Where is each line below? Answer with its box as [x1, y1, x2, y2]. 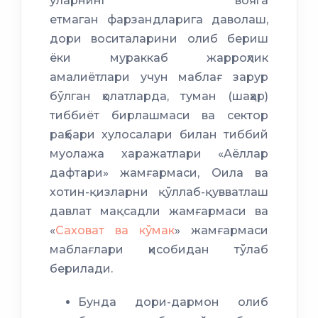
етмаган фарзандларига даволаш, [50, 13, 268, 27]
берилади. [50, 262, 113, 276]
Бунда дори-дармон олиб [78, 295, 268, 309]
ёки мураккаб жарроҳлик [50, 51, 268, 65]
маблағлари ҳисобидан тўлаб [50, 243, 268, 257]
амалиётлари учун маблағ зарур [50, 70, 268, 84]
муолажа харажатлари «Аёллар [50, 147, 268, 161]
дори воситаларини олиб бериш [50, 32, 268, 46]
